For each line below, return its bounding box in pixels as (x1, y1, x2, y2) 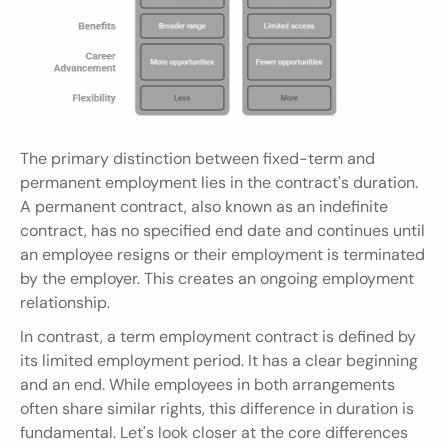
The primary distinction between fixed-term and (20, 147, 375, 169)
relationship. (20, 291, 110, 313)
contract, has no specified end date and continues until (20, 219, 425, 241)
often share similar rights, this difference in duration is (20, 397, 414, 419)
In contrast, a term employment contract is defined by (20, 325, 416, 347)
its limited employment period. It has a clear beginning (20, 349, 418, 371)
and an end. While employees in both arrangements (20, 373, 395, 395)
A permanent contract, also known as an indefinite (20, 195, 388, 217)
